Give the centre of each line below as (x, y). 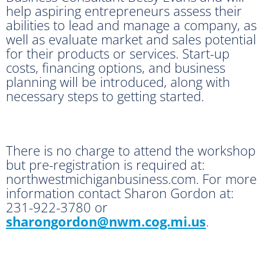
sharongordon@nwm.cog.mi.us (106, 221)
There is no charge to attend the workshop (131, 150)
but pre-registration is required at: (105, 164)
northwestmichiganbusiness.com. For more (131, 178)
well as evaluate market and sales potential (131, 39)
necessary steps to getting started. (107, 96)
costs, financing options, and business (116, 67)
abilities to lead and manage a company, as (131, 25)
